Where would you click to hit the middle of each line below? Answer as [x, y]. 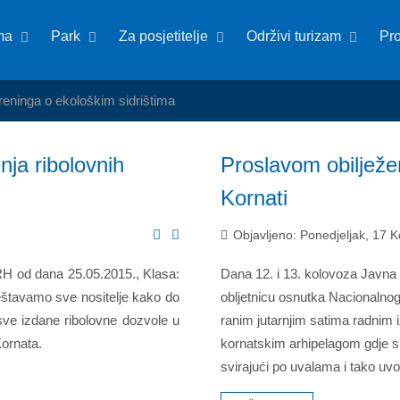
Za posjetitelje [164, 36]
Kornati [254, 198]
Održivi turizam [294, 36]
